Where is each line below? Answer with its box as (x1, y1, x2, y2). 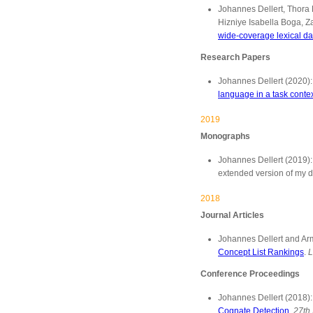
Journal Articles (201, 210, 264, 220)
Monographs (201, 131, 250, 141)
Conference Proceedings (201, 269, 300, 279)
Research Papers (201, 52, 270, 62)
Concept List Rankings (218, 247, 304, 257)
